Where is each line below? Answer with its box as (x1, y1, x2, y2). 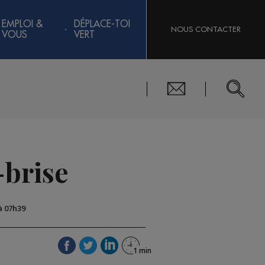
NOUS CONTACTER (171, 25, 241, 33)
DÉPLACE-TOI (73, 20, 130, 29)
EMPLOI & (2, 20, 43, 29)
